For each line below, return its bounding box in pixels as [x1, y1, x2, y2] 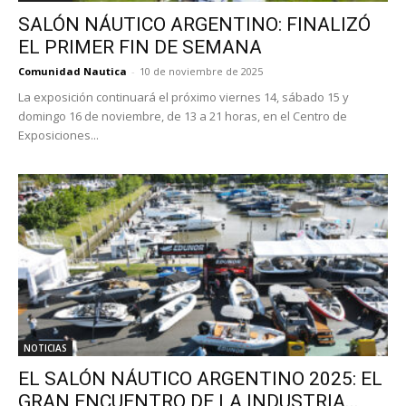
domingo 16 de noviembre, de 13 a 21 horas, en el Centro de [18, 107, 347, 124]
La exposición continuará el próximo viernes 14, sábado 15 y [18, 88, 349, 105]
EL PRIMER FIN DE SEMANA [18, 35, 262, 58]
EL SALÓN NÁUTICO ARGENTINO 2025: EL [18, 368, 382, 391]
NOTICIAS [24, 342, 67, 355]
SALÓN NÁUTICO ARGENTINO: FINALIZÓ [18, 13, 371, 35]
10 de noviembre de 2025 [140, 63, 263, 78]
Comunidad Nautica [18, 63, 127, 78]
